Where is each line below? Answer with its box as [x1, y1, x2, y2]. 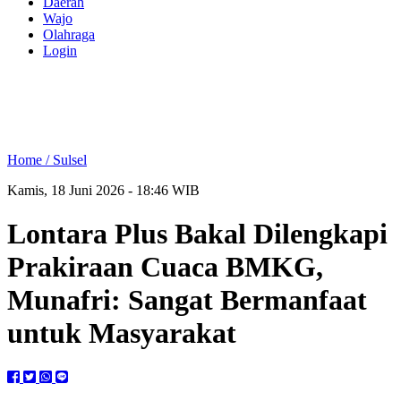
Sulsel [53, 152, 87, 167]
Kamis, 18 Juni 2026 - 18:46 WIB [7, 183, 200, 198]
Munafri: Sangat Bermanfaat [7, 284, 367, 317]
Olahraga [43, 27, 95, 42]
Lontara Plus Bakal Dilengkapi [7, 218, 388, 251]
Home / [7, 152, 53, 167]
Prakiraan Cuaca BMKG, [7, 251, 323, 284]
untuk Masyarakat [7, 317, 236, 350]
